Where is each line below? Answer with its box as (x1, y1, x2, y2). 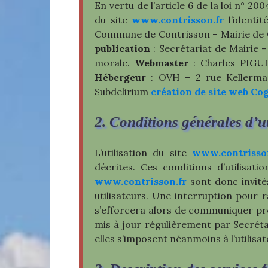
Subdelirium (95, 85, 151, 98)
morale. (95, 56, 135, 69)
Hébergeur (95, 71, 146, 83)
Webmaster (134, 56, 188, 69)
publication (95, 42, 150, 54)
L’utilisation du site (95, 146, 193, 159)
